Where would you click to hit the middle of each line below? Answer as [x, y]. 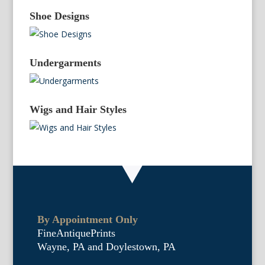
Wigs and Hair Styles [78, 109]
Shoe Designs [60, 16]
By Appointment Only [87, 219]
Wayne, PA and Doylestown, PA [106, 247]
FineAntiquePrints [76, 233]
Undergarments [66, 63]
